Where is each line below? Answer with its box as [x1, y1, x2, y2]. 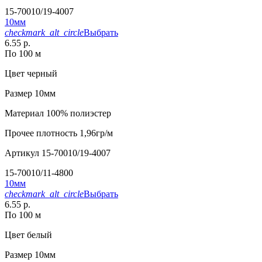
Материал [5, 108, 44, 119]
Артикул [5, 148, 39, 158]
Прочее [5, 128, 34, 139]
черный [25, 68, 57, 79]
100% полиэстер [44, 108, 111, 119]
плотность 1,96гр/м [34, 128, 113, 139]
